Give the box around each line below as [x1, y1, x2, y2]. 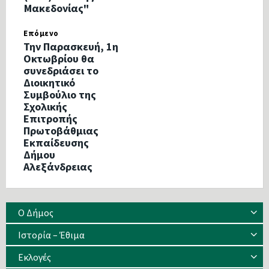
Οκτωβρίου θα [23, 52, 94, 66]
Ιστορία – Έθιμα [18, 229, 85, 241]
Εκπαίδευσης [23, 136, 89, 150]
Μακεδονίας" [24, 1, 89, 16]
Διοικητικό [23, 76, 75, 90]
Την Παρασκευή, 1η [23, 40, 118, 54]
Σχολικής [23, 100, 67, 114]
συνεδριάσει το [23, 64, 98, 78]
